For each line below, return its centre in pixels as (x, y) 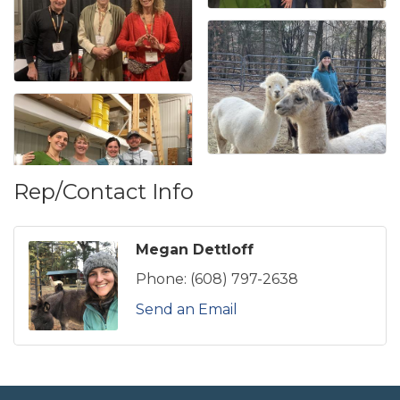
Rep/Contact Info (104, 192)
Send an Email (187, 310)
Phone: (161, 279)
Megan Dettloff (195, 250)
